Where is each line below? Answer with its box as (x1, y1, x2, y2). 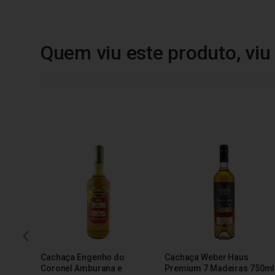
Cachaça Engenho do (41, 252, 125, 262)
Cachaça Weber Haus (165, 252, 249, 262)
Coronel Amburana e (41, 263, 122, 273)
